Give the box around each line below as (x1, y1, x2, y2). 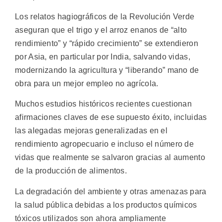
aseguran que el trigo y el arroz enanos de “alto (15, 26, 187, 35)
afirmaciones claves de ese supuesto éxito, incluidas (15, 113, 207, 122)
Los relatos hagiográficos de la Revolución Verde (15, 12, 195, 21)
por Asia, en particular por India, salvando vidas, (15, 53, 190, 61)
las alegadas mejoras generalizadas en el (15, 126, 167, 135)
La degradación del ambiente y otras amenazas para (15, 187, 207, 196)
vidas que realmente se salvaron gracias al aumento (15, 153, 205, 162)
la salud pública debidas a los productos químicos (15, 200, 197, 209)
